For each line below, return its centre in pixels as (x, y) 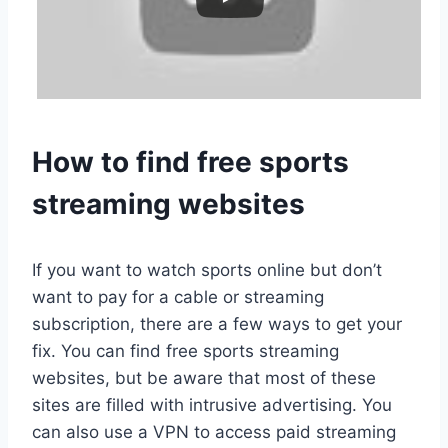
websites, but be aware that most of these (204, 378)
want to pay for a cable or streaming (178, 297)
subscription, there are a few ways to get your (217, 324)
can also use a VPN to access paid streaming (214, 432)
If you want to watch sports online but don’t (207, 270)
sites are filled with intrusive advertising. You (212, 405)
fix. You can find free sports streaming (185, 351)
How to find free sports (190, 162)
